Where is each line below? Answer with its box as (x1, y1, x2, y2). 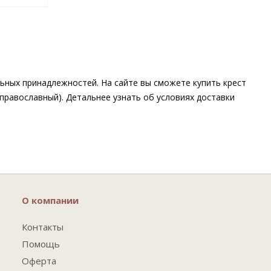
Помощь (21, 238, 60, 250)
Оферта (21, 255, 56, 267)
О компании (21, 194, 79, 206)
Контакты (21, 221, 64, 233)
